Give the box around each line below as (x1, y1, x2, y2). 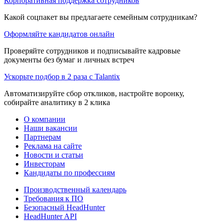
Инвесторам (24, 159, 65, 168)
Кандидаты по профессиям (24, 168, 115, 177)
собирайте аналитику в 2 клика (4, 98, 110, 107)
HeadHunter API (24, 212, 77, 221)
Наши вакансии (24, 123, 77, 132)
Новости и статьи (24, 150, 83, 159)
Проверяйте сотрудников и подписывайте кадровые (4, 46, 180, 55)
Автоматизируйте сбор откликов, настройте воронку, (4, 89, 184, 98)
